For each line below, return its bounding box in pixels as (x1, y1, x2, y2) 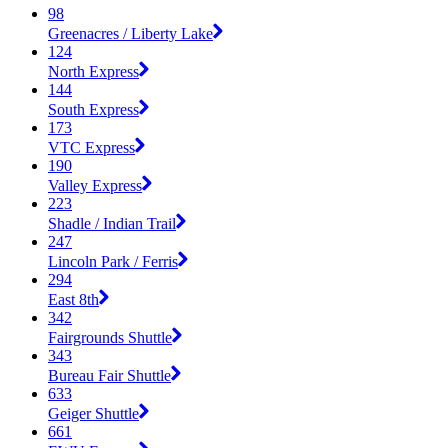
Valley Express (48, 176, 142, 194)
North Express (48, 62, 139, 80)
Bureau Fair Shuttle (48, 366, 171, 384)
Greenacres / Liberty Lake (48, 24, 213, 42)
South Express (48, 100, 139, 118)
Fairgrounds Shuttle (48, 328, 172, 346)
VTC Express (48, 138, 135, 156)
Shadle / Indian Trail (48, 214, 176, 232)
